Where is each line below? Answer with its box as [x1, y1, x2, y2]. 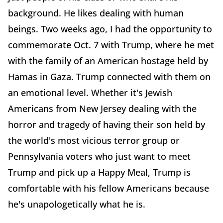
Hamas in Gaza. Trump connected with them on [8, 71, 211, 83]
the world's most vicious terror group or [8, 134, 180, 147]
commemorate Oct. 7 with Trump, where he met [8, 39, 214, 51]
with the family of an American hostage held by [8, 55, 208, 67]
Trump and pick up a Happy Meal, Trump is [8, 166, 191, 179]
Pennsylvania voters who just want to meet [8, 150, 191, 163]
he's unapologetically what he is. [8, 198, 145, 211]
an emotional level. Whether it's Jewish [8, 87, 172, 99]
